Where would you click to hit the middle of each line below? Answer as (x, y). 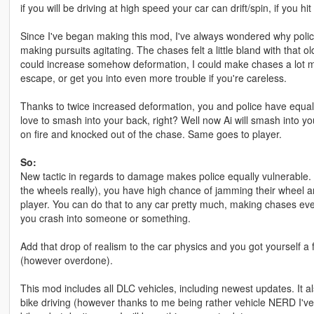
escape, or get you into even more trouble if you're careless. (153, 78)
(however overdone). (66, 260)
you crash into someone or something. (105, 218)
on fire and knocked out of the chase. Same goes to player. (151, 134)
